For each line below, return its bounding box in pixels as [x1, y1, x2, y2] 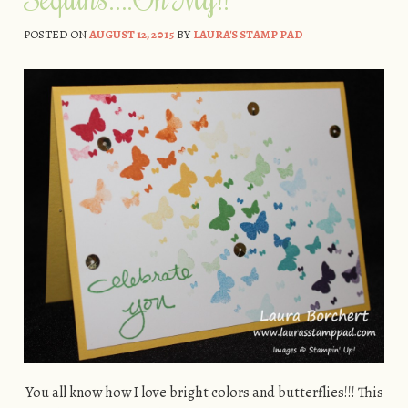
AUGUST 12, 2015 [88, 26, 174, 43]
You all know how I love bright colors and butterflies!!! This [25, 382, 383, 403]
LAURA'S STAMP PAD [192, 26, 303, 43]
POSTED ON [23, 26, 89, 43]
